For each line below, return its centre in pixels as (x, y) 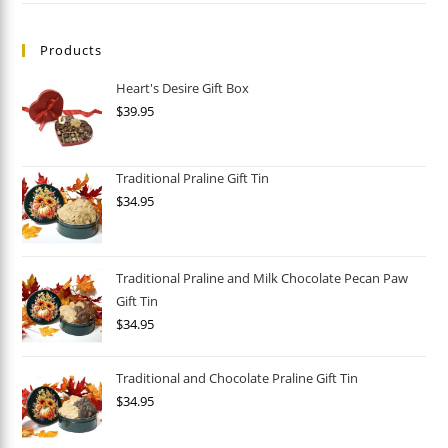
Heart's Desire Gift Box (183, 88)
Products (71, 50)
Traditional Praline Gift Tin (193, 178)
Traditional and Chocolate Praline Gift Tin (237, 378)
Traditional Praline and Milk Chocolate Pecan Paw (262, 278)
